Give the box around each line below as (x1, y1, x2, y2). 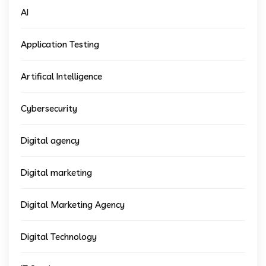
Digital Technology (21, 230, 97, 242)
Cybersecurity (21, 102, 77, 114)
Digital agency (21, 134, 80, 146)
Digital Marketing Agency (21, 198, 125, 210)
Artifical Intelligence (21, 70, 102, 82)
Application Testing (21, 38, 99, 50)
